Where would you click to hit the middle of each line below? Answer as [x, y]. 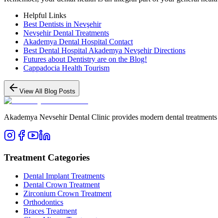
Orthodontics [43, 202]
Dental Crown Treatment [62, 185]
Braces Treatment [50, 211]
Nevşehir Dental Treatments [66, 33]
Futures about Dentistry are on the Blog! [85, 59]
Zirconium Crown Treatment [67, 194]
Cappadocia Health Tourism [66, 68]
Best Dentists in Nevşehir [62, 24]
